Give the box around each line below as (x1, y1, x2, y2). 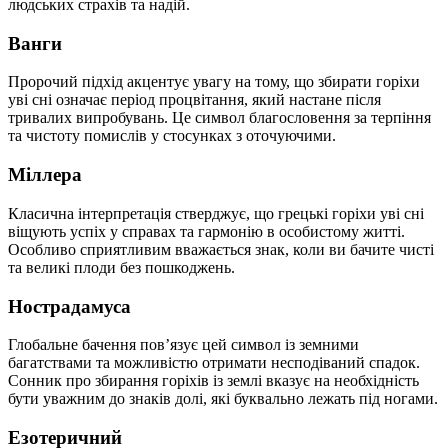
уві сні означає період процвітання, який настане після (8, 91, 381, 109)
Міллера (8, 164, 82, 186)
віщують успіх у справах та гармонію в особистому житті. (8, 222, 405, 240)
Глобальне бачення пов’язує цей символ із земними (8, 336, 359, 354)
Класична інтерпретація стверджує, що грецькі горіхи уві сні (8, 204, 424, 222)
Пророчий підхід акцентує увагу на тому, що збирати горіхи (8, 73, 420, 91)
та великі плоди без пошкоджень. (8, 258, 235, 276)
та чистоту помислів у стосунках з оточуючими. (8, 127, 336, 145)
